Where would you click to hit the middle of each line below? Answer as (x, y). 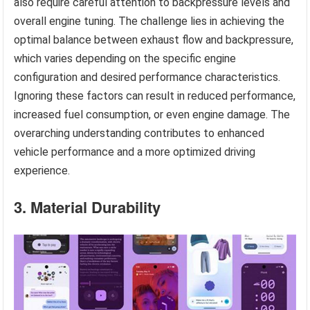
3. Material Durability (88, 207)
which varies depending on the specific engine (125, 59)
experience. (42, 171)
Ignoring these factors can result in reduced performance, (155, 96)
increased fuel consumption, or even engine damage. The (152, 115)
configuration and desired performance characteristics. (147, 77)
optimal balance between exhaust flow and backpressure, (154, 40)
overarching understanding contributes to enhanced (139, 134)
